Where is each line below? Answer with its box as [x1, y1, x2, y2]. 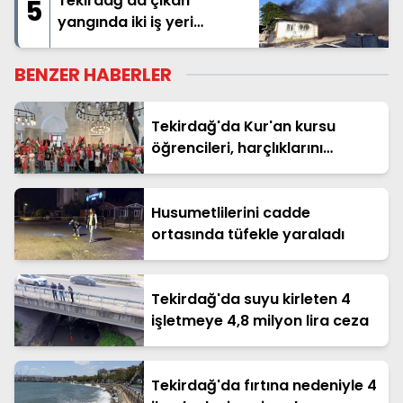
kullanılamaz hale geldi [58, 32, 225, 54]
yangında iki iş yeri [58, 11, 193, 32]
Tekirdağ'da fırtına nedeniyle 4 [151, 374, 377, 396]
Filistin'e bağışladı [151, 158, 282, 180]
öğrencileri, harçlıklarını [151, 137, 323, 158]
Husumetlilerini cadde [151, 201, 310, 223]
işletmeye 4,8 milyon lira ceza [151, 309, 369, 331]
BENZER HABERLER [14, 61, 172, 87]
